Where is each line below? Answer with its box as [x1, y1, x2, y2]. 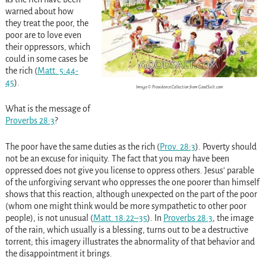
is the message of [25, 104, 90, 114]
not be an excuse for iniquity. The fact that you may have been [5, 154, 229, 164]
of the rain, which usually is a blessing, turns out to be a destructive [5, 225, 248, 235]
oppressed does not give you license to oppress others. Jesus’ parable [5, 166, 254, 176]
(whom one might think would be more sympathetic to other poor [5, 201, 246, 211]
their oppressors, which [5, 42, 90, 52]
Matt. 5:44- [37, 66, 78, 76]
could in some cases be [5, 54, 88, 64]
